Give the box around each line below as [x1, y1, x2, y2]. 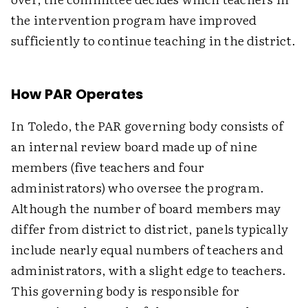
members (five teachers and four [11, 157, 205, 176]
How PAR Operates [11, 85, 144, 104]
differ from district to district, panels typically [11, 219, 289, 238]
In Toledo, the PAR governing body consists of [11, 116, 284, 135]
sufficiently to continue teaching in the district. [11, 31, 296, 49]
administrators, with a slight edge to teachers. [11, 261, 287, 279]
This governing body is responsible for [11, 281, 240, 300]
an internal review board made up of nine [11, 137, 258, 155]
